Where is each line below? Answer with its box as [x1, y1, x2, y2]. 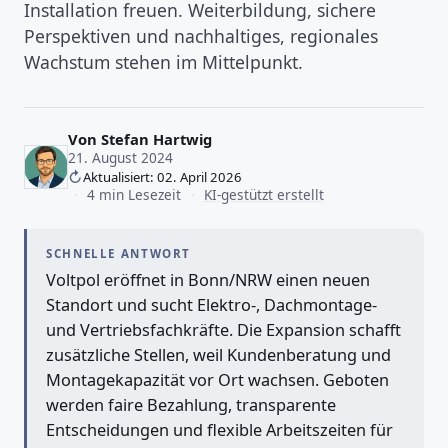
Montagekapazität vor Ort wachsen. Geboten [46, 368, 390, 391]
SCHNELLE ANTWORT [53, 245, 192, 261]
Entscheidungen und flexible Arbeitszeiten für [46, 418, 394, 441]
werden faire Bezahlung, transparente [46, 393, 337, 416]
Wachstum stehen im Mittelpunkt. [24, 49, 303, 74]
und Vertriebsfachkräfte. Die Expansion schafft [46, 318, 402, 341]
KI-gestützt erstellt [204, 185, 325, 205]
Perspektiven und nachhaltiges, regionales [24, 23, 378, 48]
